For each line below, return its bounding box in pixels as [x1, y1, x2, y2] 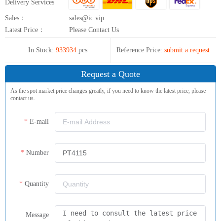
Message [26, 211, 49, 219]
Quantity [25, 180, 49, 187]
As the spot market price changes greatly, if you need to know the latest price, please [10, 87, 206, 94]
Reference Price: [116, 46, 162, 54]
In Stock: [28, 46, 54, 54]
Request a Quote [81, 69, 140, 79]
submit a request [164, 46, 210, 54]
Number [26, 148, 49, 156]
